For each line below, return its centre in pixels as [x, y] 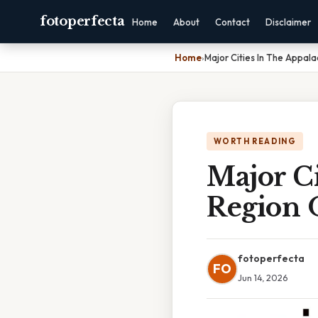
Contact [233, 22]
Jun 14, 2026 [263, 278]
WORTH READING [255, 141]
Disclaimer [289, 22]
